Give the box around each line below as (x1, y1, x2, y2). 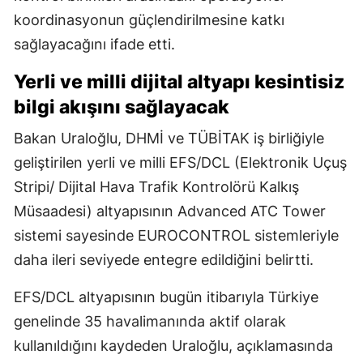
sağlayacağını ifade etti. (14, 36, 175, 53)
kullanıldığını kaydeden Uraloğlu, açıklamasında (14, 337, 333, 355)
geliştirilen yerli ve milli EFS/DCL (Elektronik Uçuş (14, 154, 347, 172)
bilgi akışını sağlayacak (14, 96, 229, 119)
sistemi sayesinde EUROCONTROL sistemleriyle (14, 227, 339, 245)
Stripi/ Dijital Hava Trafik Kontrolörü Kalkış (14, 178, 299, 196)
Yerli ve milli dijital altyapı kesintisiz (14, 70, 344, 94)
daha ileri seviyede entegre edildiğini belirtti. (14, 251, 314, 269)
